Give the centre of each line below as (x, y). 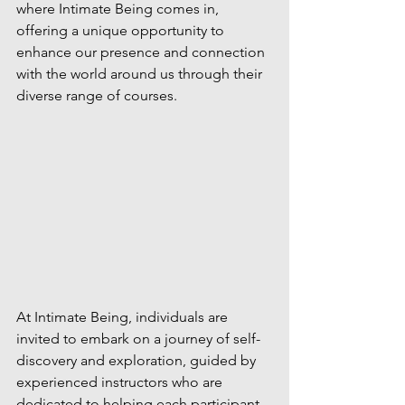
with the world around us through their (141, 74)
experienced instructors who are (121, 381)
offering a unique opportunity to (122, 30)
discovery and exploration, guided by (138, 360)
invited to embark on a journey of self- (138, 338)
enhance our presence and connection (142, 52)
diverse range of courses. (97, 95)
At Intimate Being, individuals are (124, 316)
